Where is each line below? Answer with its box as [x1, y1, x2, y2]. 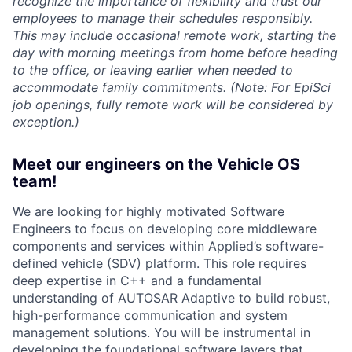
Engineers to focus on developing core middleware [13, 220, 317, 236]
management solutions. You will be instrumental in [13, 324, 310, 340]
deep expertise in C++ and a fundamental [13, 272, 262, 288]
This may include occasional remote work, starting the [13, 27, 336, 43]
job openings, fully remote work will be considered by [13, 96, 333, 112]
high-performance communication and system [13, 306, 288, 323]
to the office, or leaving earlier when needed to [13, 61, 293, 78]
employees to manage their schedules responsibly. [13, 9, 313, 26]
